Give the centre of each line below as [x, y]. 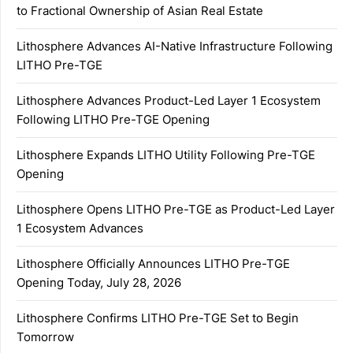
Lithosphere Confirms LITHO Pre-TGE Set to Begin [158, 318]
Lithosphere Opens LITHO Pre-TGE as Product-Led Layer [176, 210]
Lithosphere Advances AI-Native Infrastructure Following [175, 46]
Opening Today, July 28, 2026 [99, 283]
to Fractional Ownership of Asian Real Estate [140, 11]
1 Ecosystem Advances [80, 229]
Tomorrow [45, 337]
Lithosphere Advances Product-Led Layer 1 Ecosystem [169, 101]
